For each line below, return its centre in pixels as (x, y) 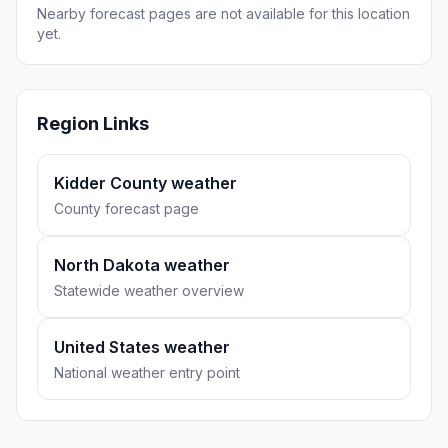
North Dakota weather (142, 265)
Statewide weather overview (149, 290)
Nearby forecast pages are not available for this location (223, 13)
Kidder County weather (145, 183)
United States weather (142, 347)
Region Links (93, 123)
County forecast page (126, 208)
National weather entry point (147, 372)
